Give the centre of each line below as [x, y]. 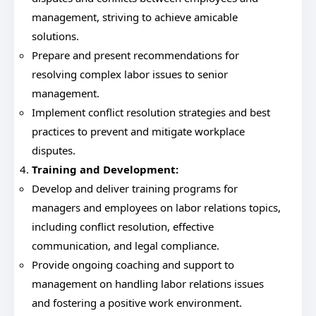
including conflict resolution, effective [123, 226]
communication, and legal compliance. [126, 245]
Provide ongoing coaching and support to [133, 265]
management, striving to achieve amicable [135, 17]
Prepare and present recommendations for [135, 55]
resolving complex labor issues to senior [130, 74]
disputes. [54, 150]
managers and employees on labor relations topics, [156, 207]
